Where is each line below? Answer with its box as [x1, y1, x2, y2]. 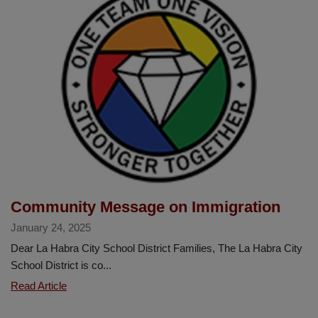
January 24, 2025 [11, 221, 91, 234]
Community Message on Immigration [11, 198, 280, 216]
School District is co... [11, 259, 111, 272]
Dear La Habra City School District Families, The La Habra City [11, 242, 302, 255]
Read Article [11, 280, 67, 292]
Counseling [66, 3, 118, 16]
